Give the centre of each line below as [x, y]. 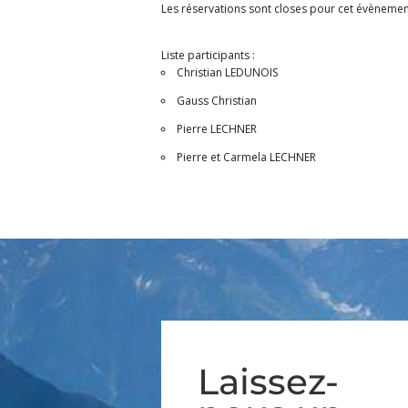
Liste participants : [208, 56]
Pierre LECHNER [216, 129]
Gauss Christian [216, 101]
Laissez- [268, 382]
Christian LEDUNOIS [227, 73]
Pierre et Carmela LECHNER [246, 158]
